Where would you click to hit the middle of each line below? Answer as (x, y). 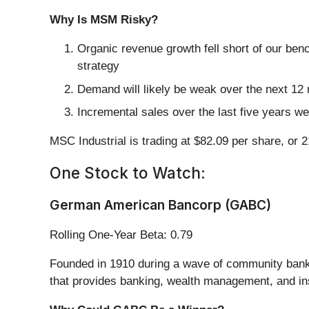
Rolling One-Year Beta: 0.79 (121, 235)
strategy (98, 66)
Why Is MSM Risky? (104, 20)
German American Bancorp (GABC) (160, 205)
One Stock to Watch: (128, 173)
